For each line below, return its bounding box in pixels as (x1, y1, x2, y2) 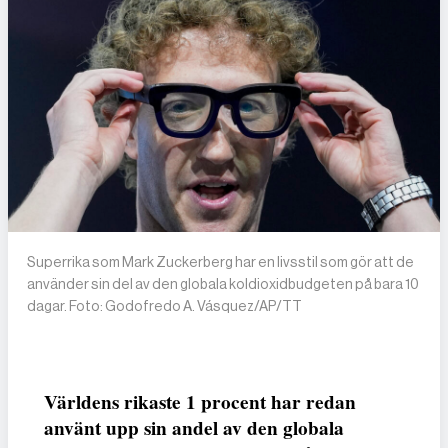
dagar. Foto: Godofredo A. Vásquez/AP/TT (27, 298, 303, 315)
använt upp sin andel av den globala (44, 414, 344, 443)
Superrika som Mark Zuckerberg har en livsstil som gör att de (27, 254, 415, 271)
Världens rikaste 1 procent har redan (44, 388, 356, 417)
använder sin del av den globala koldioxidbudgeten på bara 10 (27, 276, 420, 293)
